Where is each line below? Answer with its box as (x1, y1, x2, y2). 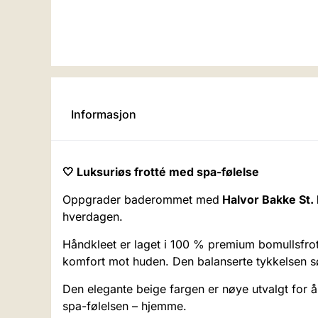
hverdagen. (62, 209, 123, 224)
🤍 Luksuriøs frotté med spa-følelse (62, 165, 259, 180)
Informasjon (71, 107, 136, 122)
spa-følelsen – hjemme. (62, 299, 187, 314)
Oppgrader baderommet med (62, 192, 219, 207)
